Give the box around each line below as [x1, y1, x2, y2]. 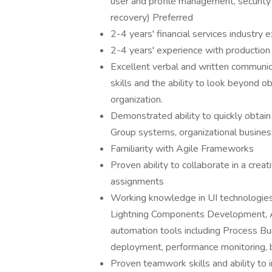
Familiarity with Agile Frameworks [110, 142, 254, 155]
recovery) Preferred [110, 11, 193, 24]
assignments [110, 175, 164, 188]
